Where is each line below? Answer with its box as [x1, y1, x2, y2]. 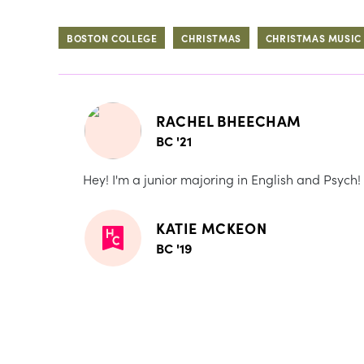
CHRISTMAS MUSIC [265, 30, 362, 45]
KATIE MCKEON [156, 217, 267, 238]
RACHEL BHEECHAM [156, 110, 301, 131]
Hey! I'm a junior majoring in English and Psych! [83, 169, 361, 188]
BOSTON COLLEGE [67, 30, 158, 45]
